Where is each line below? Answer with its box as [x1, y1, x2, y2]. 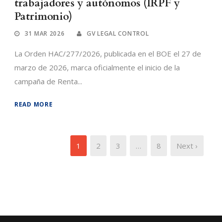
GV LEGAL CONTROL [87, 29, 149, 38]
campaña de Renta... [14, 76, 82, 87]
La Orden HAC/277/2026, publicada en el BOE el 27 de [14, 49, 201, 59]
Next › [176, 141, 198, 151]
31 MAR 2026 [24, 29, 65, 38]
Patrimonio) [14, 9, 72, 24]
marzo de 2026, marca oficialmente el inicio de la [14, 62, 180, 73]
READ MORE [14, 100, 53, 109]
